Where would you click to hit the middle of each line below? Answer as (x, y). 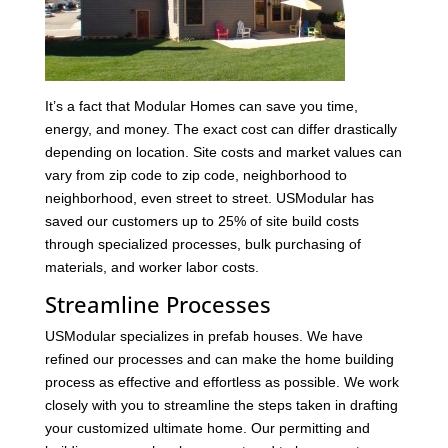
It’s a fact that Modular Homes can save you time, (201, 105)
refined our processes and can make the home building (219, 358)
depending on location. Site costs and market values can (223, 151)
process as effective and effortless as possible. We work (221, 381)
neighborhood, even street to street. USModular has (209, 197)
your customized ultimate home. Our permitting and (207, 427)
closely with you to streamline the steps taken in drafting (221, 404)
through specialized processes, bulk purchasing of (202, 243)
